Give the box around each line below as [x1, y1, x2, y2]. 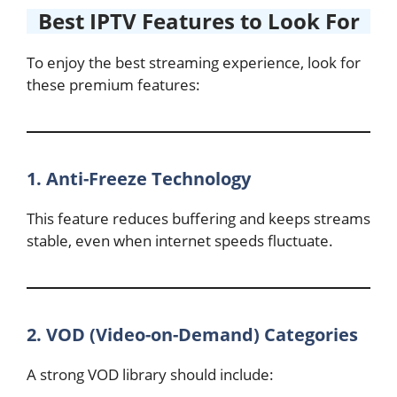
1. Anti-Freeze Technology [27, 167, 251, 191]
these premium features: [27, 74, 200, 95]
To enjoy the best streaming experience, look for [27, 52, 361, 73]
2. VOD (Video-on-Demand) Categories [27, 323, 358, 346]
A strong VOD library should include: [27, 364, 274, 385]
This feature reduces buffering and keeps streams [27, 208, 370, 229]
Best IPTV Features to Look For [37, 6, 360, 35]
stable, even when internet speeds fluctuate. [27, 230, 333, 251]
